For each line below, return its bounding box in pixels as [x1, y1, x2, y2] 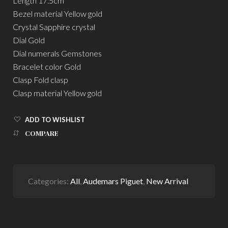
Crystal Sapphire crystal [13, 21, 95, 32]
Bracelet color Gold [13, 61, 81, 71]
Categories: [28, 176, 70, 186]
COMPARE [25, 129, 59, 138]
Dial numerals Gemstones [13, 48, 102, 58]
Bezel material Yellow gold [13, 8, 102, 18]
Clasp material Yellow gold [13, 88, 102, 98]
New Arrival [146, 176, 188, 186]
